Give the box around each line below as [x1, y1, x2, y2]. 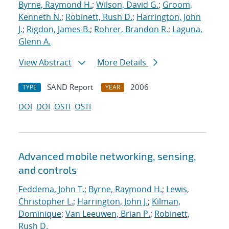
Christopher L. [18, 196, 73, 208]
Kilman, [152, 196, 180, 208]
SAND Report [47, 82, 93, 93]
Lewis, [166, 184, 189, 195]
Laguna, [172, 24, 202, 35]
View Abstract [19, 57, 72, 68]
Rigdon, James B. [27, 24, 90, 35]
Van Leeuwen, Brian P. [65, 208, 150, 220]
